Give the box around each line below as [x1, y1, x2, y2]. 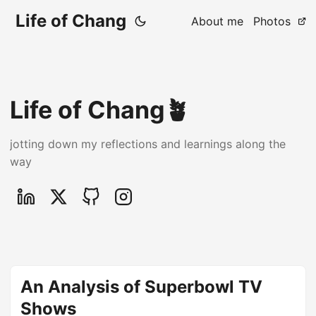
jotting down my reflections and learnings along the [10, 137, 286, 151]
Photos [253, 14, 291, 28]
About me [191, 14, 243, 28]
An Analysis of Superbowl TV [20, 276, 262, 297]
